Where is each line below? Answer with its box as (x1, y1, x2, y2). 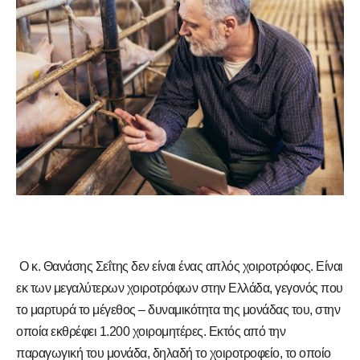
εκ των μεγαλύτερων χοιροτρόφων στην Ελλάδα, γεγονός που (16, 281, 343, 296)
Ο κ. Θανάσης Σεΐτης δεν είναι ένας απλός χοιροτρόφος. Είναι (19, 260, 343, 274)
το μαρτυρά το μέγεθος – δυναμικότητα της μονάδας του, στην (16, 303, 340, 317)
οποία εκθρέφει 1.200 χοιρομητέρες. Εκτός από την (16, 325, 285, 339)
